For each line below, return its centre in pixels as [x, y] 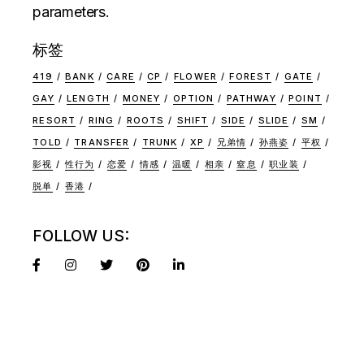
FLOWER [195, 77]
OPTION [193, 99]
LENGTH [88, 99]
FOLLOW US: [81, 236]
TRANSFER [102, 143]
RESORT [54, 121]
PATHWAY [251, 99]
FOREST [251, 77]
